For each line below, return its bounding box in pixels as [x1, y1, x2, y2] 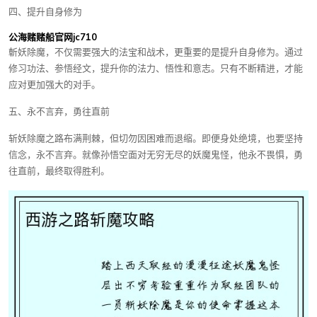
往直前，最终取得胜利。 [8, 165, 110, 178]
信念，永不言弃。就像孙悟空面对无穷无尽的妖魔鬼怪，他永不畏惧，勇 [8, 149, 303, 161]
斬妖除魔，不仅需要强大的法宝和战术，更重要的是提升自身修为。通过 [8, 46, 303, 59]
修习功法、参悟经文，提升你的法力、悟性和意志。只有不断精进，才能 [8, 62, 303, 75]
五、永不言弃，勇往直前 [8, 105, 110, 118]
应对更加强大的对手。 [8, 79, 100, 91]
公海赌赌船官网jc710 [8, 31, 97, 44]
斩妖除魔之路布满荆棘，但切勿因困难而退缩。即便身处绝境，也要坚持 [8, 132, 303, 145]
